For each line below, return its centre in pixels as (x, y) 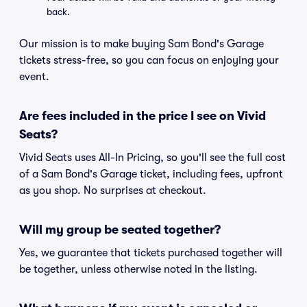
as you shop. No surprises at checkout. (113, 191)
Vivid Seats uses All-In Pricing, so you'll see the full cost (152, 158)
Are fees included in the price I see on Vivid (143, 116)
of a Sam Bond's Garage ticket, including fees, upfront (151, 174)
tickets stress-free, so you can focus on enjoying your (149, 60)
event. (34, 77)
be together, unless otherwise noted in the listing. (138, 269)
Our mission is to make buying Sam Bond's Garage (142, 44)
